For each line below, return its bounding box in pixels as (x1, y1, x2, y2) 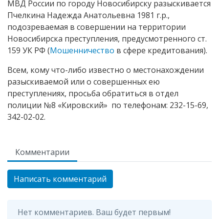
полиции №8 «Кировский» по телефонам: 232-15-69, (7, 100, 208, 110)
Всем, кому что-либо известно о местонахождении (7, 65, 204, 75)
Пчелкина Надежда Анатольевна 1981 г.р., (7, 10, 170, 21)
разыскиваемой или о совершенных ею (7, 76, 160, 87)
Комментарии (15, 147, 69, 157)
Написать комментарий (14, 174, 107, 184)
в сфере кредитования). (114, 45, 207, 56)
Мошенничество (50, 45, 114, 56)
